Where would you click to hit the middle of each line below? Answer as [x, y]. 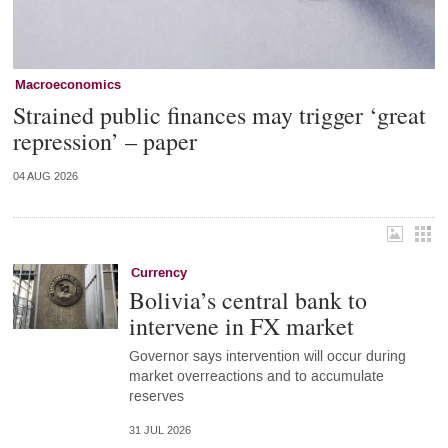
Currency [158, 272]
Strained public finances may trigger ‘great [219, 114]
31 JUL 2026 [159, 430]
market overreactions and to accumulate [256, 376]
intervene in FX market [241, 325]
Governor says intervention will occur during [267, 356]
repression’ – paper [104, 140]
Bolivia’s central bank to [247, 299]
